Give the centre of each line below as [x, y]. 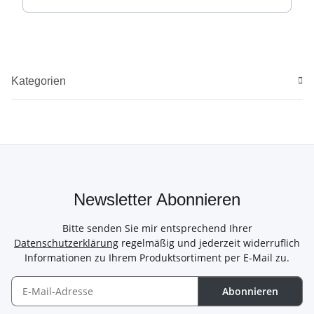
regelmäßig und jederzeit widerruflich [209, 243]
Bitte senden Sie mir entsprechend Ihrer [157, 228]
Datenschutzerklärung [66, 243]
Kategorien [39, 81]
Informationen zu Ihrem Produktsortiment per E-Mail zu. [157, 257]
